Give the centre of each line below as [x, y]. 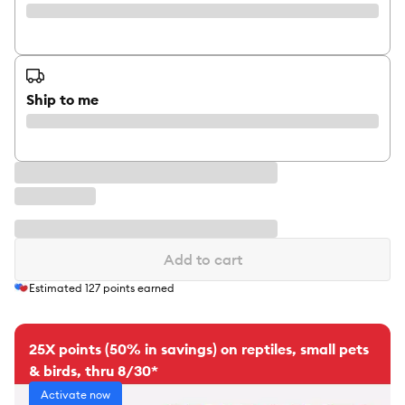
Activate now [75, 395]
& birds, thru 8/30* [94, 371]
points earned [137, 288]
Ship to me [62, 99]
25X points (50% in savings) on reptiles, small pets [199, 349]
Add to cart [202, 259]
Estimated [57, 288]
